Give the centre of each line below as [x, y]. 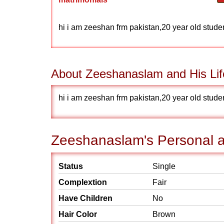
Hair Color [78, 214]
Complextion [83, 182]
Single [164, 166]
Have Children [85, 198]
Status [71, 166]
